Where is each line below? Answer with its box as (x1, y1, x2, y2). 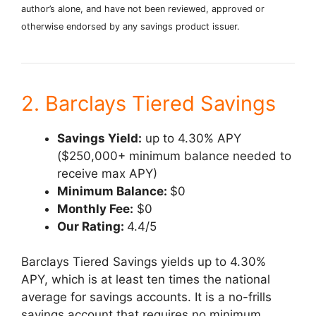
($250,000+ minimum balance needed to (57, 148, 291, 163)
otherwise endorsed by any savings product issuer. (21, 20, 240, 32)
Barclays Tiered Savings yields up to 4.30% (21, 255, 266, 269)
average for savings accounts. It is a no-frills (21, 290, 272, 304)
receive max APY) (57, 166, 157, 181)
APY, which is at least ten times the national (21, 272, 270, 286)
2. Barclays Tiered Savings (21, 90, 276, 116)
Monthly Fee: (57, 201, 133, 216)
